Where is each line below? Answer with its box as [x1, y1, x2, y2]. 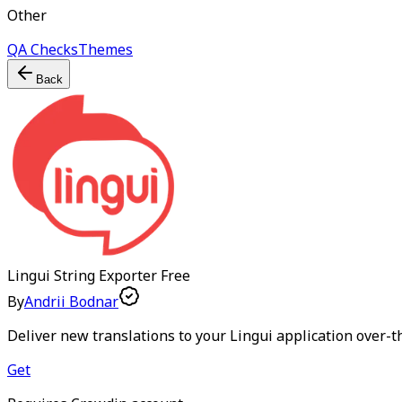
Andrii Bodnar [24, 292, 118, 311]
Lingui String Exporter [7, 266, 157, 285]
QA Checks [7, 39, 78, 59]
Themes [78, 39, 133, 59]
